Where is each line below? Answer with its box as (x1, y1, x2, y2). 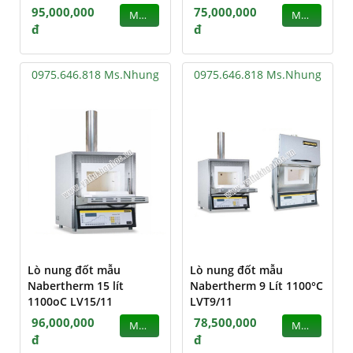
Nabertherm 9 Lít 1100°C (190, 277, 323, 293)
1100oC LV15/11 (28, 293, 113, 309)
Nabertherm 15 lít (28, 277, 124, 293)
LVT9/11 (190, 293, 232, 309)
